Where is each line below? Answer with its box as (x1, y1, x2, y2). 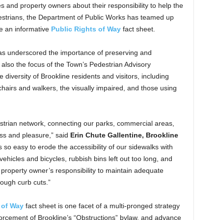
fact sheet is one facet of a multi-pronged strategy (23, 202, 180, 210)
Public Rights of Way (51, 25, 121, 33)
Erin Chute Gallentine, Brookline (70, 131, 178, 139)
